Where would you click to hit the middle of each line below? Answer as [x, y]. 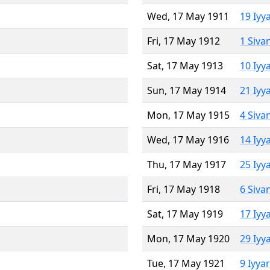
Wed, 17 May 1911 [188, 16]
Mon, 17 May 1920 [188, 238]
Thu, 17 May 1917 [187, 164]
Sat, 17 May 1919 [185, 214]
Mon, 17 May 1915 [188, 115]
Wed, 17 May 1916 [188, 140]
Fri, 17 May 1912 [184, 41]
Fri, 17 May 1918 [184, 189]
